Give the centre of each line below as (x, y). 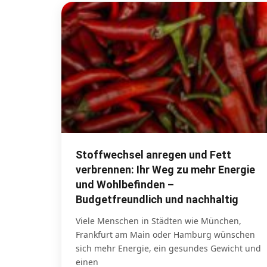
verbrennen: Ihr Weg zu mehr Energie (165, 170)
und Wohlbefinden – (125, 185)
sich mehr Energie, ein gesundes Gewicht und (168, 249)
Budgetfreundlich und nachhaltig (157, 200)
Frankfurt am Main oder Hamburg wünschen (165, 235)
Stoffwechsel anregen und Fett (153, 155)
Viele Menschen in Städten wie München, (159, 221)
